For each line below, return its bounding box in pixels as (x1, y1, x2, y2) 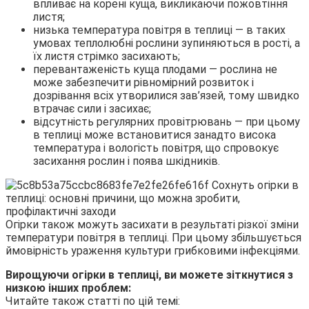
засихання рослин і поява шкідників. (33, 154, 220, 168)
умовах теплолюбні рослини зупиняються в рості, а (33, 36, 300, 50)
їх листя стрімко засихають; (33, 49, 180, 63)
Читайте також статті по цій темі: (6, 294, 180, 308)
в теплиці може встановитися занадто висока (33, 128, 276, 141)
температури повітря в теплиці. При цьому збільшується (6, 230, 301, 244)
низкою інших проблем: (6, 281, 131, 295)
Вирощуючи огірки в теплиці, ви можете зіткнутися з (6, 268, 293, 281)
